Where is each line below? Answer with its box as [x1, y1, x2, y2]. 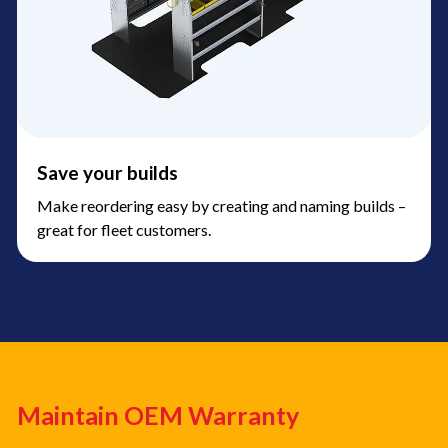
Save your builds [37, 161, 178, 185]
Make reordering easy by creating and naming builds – [37, 196, 406, 216]
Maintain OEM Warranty [17, 400, 299, 431]
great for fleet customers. [37, 220, 211, 240]
